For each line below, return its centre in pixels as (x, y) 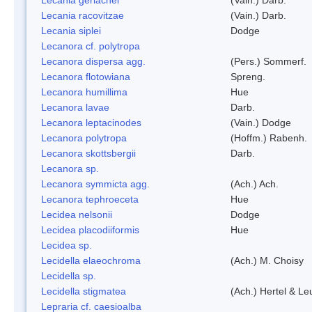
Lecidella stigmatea (84, 291)
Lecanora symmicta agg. (95, 184)
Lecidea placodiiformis (90, 229)
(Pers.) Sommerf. (268, 61)
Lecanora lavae (75, 107)
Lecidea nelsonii (77, 214)
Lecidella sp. (69, 275)
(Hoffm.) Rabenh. (269, 138)
